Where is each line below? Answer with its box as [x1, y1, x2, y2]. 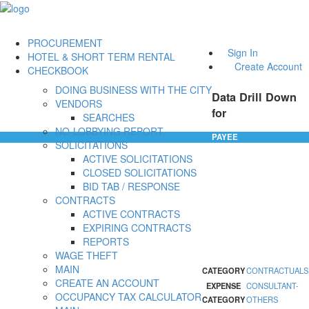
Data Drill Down [212, 88, 297, 105]
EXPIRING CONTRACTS [83, 221, 191, 235]
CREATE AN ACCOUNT [55, 276, 159, 290]
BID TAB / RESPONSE [83, 179, 180, 194]
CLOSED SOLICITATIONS [83, 166, 197, 180]
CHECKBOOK [28, 63, 88, 78]
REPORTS [83, 235, 129, 249]
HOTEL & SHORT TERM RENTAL [28, 50, 175, 64]
